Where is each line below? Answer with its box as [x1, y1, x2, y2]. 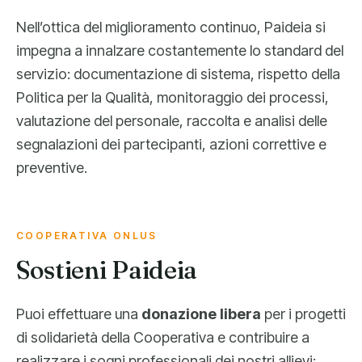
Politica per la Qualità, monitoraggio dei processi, [16, 89, 329, 106]
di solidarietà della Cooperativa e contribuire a [16, 329, 309, 346]
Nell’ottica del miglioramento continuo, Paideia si [16, 19, 326, 36]
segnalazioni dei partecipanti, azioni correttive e [16, 136, 326, 153]
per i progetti [261, 305, 346, 322]
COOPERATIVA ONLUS [16, 229, 158, 242]
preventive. [16, 159, 87, 176]
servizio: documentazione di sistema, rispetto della [16, 65, 340, 82]
